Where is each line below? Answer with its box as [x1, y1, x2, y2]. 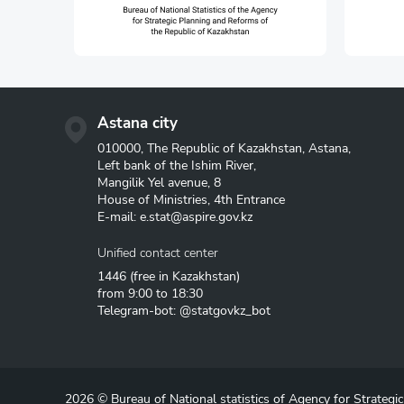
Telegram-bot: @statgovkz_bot [97, 302, 271, 319]
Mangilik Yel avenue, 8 [97, 174, 221, 191]
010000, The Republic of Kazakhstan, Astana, [97, 140, 351, 157]
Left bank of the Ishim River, [97, 157, 256, 174]
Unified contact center [97, 244, 218, 262]
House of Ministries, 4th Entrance [97, 191, 285, 208]
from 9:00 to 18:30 [97, 285, 203, 302]
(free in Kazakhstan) [126, 268, 240, 285]
